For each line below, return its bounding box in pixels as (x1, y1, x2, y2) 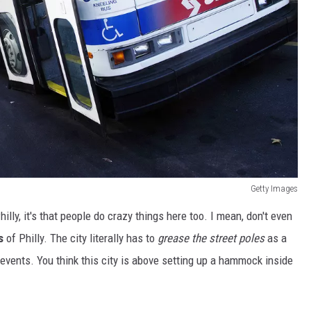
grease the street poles (158, 230, 264, 245)
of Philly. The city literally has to (3, 230, 158, 245)
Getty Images (251, 183, 298, 194)
